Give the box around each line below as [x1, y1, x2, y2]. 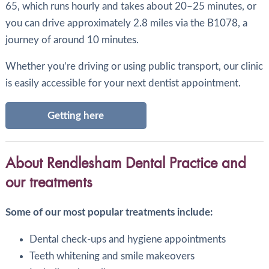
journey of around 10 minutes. [5, 34, 139, 45]
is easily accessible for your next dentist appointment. [5, 78, 241, 89]
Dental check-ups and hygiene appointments [29, 234, 226, 244]
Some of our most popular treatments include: [5, 207, 213, 218]
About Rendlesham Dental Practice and [5, 154, 246, 174]
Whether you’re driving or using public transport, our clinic [5, 61, 263, 72]
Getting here [47, 110, 104, 121]
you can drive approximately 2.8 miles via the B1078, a [5, 17, 247, 28]
